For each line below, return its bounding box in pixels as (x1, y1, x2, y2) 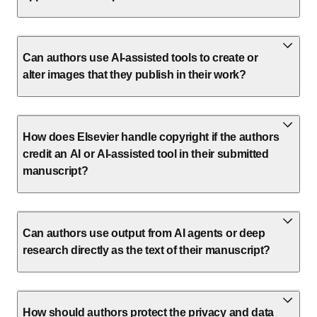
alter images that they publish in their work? (23, 69, 246, 81)
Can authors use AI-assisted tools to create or (23, 52, 258, 64)
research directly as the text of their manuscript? (23, 244, 270, 256)
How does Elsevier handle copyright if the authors (23, 131, 279, 143)
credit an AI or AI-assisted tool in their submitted (23, 148, 269, 160)
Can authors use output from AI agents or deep (23, 227, 265, 239)
